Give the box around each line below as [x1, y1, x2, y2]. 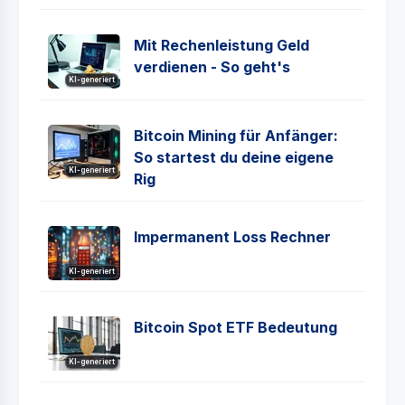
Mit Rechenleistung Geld [134, 35, 309, 54]
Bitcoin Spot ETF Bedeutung [134, 317, 337, 336]
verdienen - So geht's [134, 57, 290, 76]
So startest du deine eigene [134, 147, 334, 166]
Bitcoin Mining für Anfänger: [134, 126, 338, 145]
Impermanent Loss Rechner [134, 227, 331, 246]
